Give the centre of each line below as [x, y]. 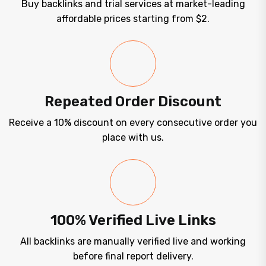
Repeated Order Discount [133, 102]
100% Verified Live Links [133, 221]
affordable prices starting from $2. [133, 19]
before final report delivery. [133, 256]
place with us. [133, 138]
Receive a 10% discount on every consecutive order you [133, 123]
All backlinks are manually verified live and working [133, 242]
